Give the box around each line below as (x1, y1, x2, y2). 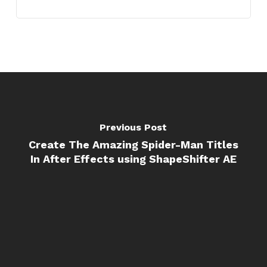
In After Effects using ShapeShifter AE (30, 152, 237, 165)
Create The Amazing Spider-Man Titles (28, 138, 238, 151)
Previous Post (100, 121, 167, 133)
